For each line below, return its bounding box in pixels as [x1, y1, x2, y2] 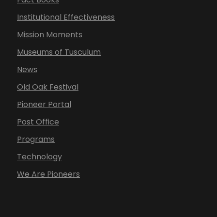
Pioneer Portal [17, 99, 71, 110]
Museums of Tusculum [17, 46, 101, 58]
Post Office [17, 116, 59, 128]
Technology [17, 151, 62, 163]
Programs [17, 134, 55, 145]
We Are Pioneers [17, 169, 80, 180]
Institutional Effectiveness [17, 12, 115, 23]
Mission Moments [17, 29, 82, 41]
